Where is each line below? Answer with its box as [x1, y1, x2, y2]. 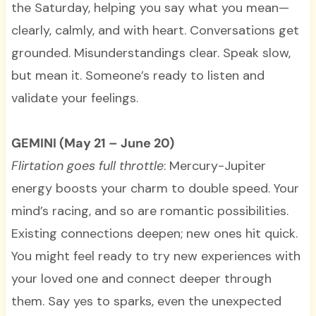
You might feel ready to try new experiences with [11, 248, 300, 265]
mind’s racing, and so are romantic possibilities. [11, 202, 288, 220]
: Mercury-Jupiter [163, 157, 266, 175]
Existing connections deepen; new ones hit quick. [11, 225, 298, 243]
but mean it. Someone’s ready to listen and [11, 67, 265, 85]
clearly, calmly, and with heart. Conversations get [11, 22, 299, 39]
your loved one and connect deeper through [11, 270, 272, 288]
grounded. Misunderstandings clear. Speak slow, [11, 44, 291, 62]
